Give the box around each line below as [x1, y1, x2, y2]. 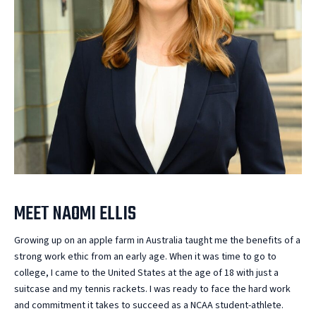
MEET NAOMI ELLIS [14, 198, 136, 229]
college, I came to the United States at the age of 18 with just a [14, 265, 279, 280]
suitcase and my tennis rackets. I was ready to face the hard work [14, 281, 291, 296]
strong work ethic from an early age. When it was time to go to [14, 249, 276, 264]
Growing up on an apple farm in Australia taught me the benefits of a [14, 233, 300, 248]
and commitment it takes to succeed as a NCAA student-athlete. [14, 298, 284, 312]
